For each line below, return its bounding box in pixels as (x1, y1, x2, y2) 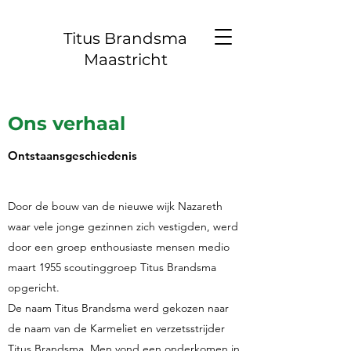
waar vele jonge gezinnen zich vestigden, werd (8, 219, 238, 233)
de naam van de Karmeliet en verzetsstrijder (8, 321, 225, 335)
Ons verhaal (8, 112, 125, 135)
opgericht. (8, 280, 60, 295)
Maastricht (83, 50, 168, 69)
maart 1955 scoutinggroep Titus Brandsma (8, 260, 216, 274)
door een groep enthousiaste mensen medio (8, 240, 230, 254)
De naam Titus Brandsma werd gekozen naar (8, 301, 229, 315)
